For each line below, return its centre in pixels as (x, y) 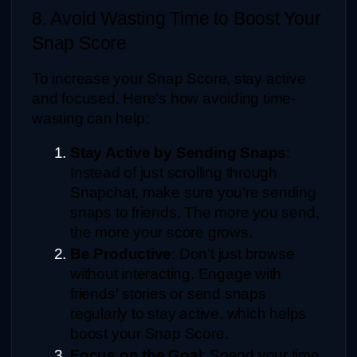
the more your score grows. (161, 233)
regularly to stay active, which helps (188, 314)
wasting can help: (90, 119)
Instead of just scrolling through (174, 173)
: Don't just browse (233, 254)
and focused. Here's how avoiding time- (164, 99)
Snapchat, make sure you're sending (193, 193)
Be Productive (121, 254)
